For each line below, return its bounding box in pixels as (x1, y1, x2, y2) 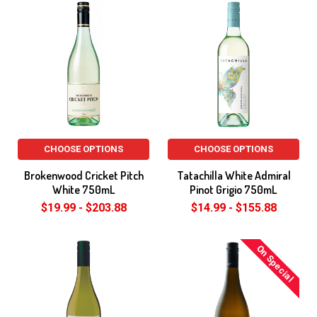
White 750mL (52, 183, 115, 197)
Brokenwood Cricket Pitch (23, 168, 144, 183)
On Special (254, 242, 296, 284)
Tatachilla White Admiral (176, 168, 291, 183)
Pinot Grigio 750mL (190, 183, 277, 197)
